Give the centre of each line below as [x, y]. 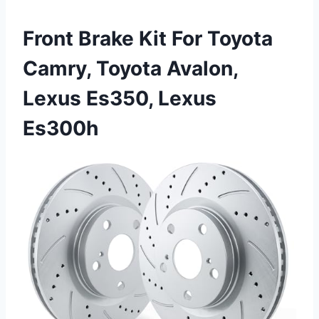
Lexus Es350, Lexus [120, 98]
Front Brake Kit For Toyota [148, 38]
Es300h [61, 128]
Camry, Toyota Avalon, [130, 68]
